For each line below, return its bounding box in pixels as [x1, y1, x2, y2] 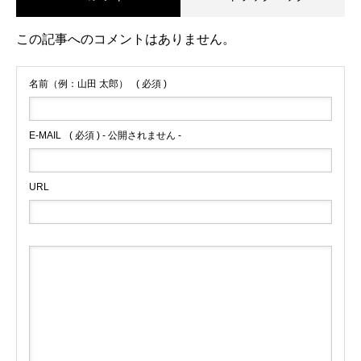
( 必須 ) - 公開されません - [69, 130, 181, 142]
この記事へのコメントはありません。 [16, 32, 235, 47]
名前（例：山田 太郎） [29, 78, 128, 90]
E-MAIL [29, 130, 61, 142]
